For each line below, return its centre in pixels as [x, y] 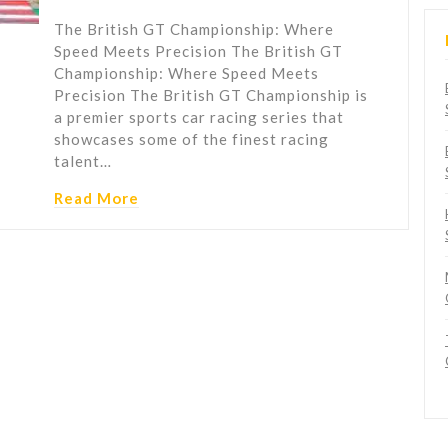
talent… [83, 161]
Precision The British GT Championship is [211, 95]
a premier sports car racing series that [199, 117]
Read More [96, 198]
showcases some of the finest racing [191, 139]
